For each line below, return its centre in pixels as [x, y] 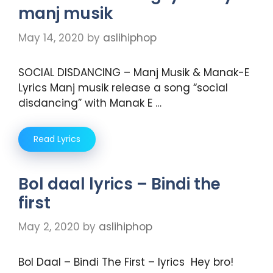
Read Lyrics [57, 139]
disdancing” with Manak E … [90, 103]
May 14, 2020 [51, 37]
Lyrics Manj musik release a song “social [123, 88]
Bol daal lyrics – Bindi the [119, 184]
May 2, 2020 [49, 227]
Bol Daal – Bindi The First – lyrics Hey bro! [126, 262]
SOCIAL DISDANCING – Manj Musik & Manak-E [134, 73]
